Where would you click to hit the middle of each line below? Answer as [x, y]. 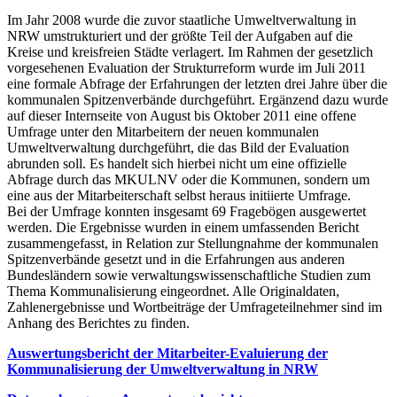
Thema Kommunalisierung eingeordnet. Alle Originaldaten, [173, 291]
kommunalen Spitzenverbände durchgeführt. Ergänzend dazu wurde [198, 99]
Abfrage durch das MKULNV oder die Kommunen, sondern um [188, 179]
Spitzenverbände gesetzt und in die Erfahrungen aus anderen [176, 259]
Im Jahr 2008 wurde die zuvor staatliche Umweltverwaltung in [182, 19]
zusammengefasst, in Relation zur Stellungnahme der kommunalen [193, 243]
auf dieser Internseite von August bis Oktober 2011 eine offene [182, 115]
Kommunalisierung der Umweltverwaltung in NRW [163, 369]
